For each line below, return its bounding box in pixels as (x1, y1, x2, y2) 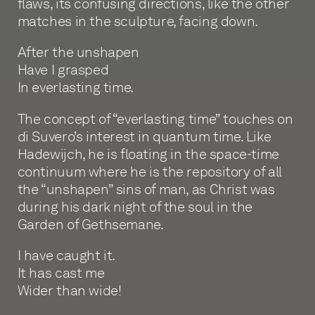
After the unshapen (17, 44, 139, 61)
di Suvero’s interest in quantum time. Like (17, 127, 271, 145)
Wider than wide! (17, 282, 122, 300)
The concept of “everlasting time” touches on (17, 110, 293, 127)
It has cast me (17, 264, 105, 282)
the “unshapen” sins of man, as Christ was (17, 180, 275, 198)
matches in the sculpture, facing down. (17, 12, 258, 30)
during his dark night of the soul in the (17, 198, 253, 215)
